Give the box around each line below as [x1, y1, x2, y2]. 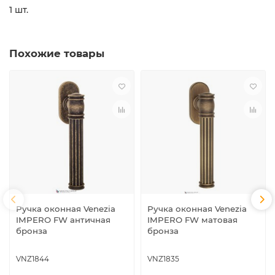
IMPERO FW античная [16, 214, 110, 225]
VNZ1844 [16, 254, 49, 263]
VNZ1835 [147, 254, 179, 263]
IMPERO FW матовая [147, 214, 238, 225]
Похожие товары [9, 47, 104, 60]
